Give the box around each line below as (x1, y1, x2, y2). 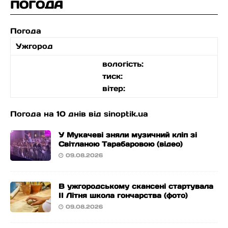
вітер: (102, 83, 125, 93)
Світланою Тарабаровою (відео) (59, 139, 183, 149)
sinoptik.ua (104, 109, 148, 119)
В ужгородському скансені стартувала (59, 182, 213, 191)
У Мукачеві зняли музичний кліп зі (59, 130, 197, 139)
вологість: (102, 59, 144, 69)
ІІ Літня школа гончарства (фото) (59, 191, 188, 200)
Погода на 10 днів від (10, 109, 104, 119)
